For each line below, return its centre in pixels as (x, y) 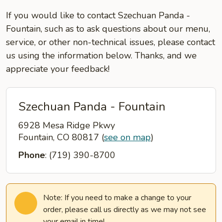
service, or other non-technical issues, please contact (111, 42)
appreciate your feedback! (58, 69)
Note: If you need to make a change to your (117, 198)
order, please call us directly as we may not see (125, 210)
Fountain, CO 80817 (60, 137)
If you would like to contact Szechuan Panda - (98, 15)
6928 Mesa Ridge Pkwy (67, 125)
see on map (127, 137)
